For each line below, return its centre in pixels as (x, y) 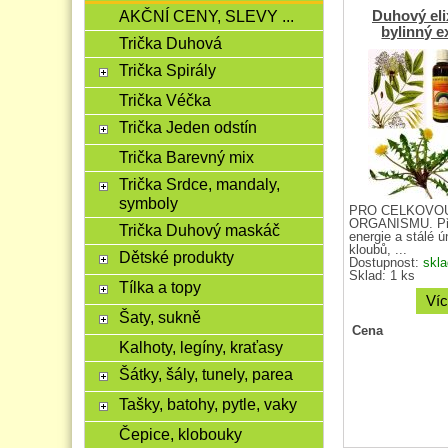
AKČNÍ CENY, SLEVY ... (206, 16)
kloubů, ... (377, 249)
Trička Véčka (164, 100)
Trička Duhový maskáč (199, 230)
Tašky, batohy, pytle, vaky (207, 404)
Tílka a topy (159, 287)
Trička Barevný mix (186, 157)
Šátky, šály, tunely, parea (205, 374)
